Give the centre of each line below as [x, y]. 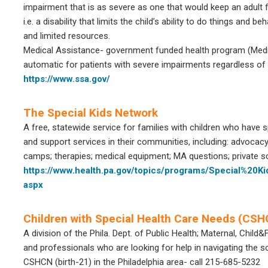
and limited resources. [67, 36]
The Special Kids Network [91, 113]
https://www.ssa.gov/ [67, 79]
